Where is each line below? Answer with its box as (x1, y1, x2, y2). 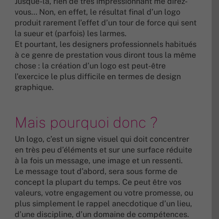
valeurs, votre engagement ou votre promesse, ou (15, 188, 193, 197)
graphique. (15, 82, 54, 92)
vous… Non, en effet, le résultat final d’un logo (15, 7, 180, 17)
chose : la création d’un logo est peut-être (15, 61, 166, 70)
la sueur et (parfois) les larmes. (15, 28, 127, 38)
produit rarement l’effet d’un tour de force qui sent (15, 18, 197, 27)
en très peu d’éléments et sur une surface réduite (15, 145, 192, 154)
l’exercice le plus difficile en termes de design (15, 71, 181, 81)
